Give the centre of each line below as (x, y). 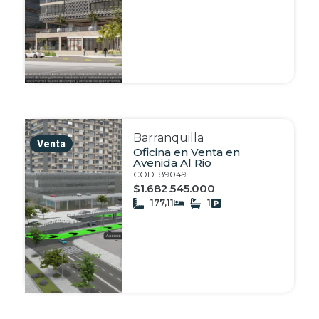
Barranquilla (168, 138)
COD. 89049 (159, 174)
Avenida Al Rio (172, 163)
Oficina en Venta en (186, 152)
